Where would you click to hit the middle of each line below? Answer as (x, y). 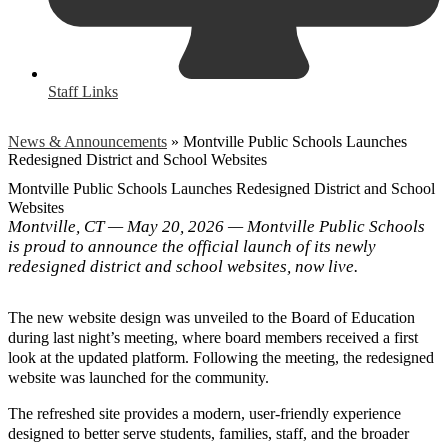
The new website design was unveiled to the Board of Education (211, 317)
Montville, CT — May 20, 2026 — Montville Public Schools (216, 226)
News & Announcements (87, 141)
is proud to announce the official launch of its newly (192, 246)
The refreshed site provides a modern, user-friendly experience (204, 413)
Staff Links (83, 91)
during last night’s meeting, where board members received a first (213, 337)
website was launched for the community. (138, 377)
